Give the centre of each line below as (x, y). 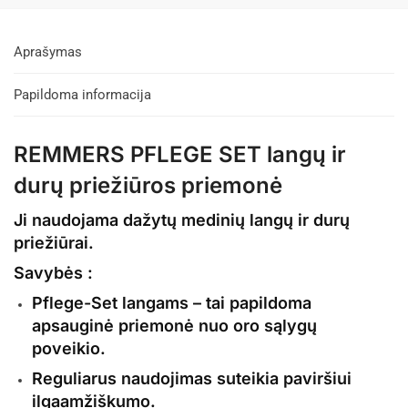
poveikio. (69, 348)
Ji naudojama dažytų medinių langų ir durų (182, 219)
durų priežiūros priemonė (148, 185)
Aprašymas (48, 51)
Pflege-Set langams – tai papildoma (172, 302)
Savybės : (53, 272)
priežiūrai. (54, 242)
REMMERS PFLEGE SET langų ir (180, 154)
